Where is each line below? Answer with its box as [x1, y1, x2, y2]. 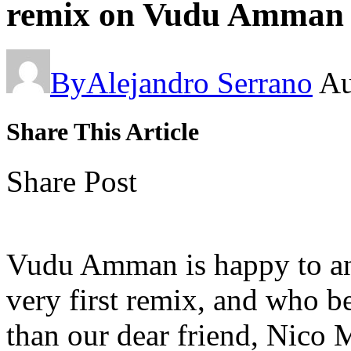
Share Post [6, 165, 137, 199]
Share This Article [6, 117, 199, 146]
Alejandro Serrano [86, 65, 313, 100]
